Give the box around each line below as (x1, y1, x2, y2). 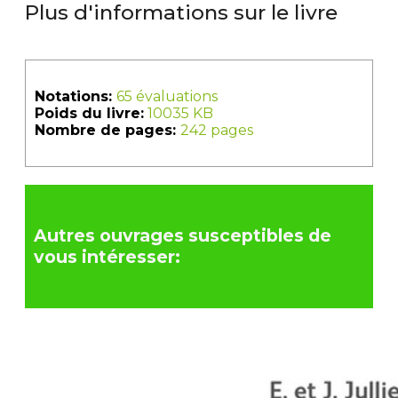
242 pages (180, 121, 253, 139)
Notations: (35, 87, 116, 105)
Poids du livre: (35, 104, 144, 122)
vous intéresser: (34, 246, 180, 268)
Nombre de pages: (35, 121, 180, 139)
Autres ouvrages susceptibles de (34, 225, 331, 247)
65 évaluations (116, 87, 218, 105)
